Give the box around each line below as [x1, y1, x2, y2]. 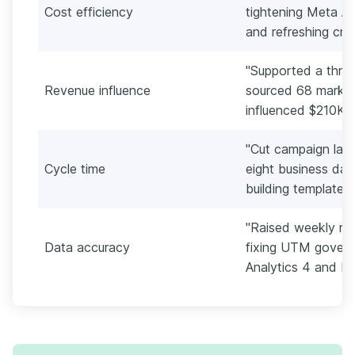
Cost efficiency [44, 3, 133, 20]
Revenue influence [44, 82, 151, 98]
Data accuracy [44, 239, 130, 255]
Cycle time [44, 160, 105, 177]
